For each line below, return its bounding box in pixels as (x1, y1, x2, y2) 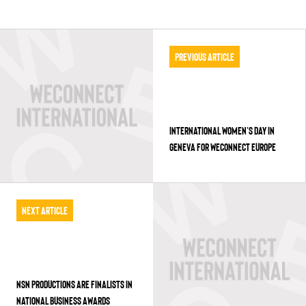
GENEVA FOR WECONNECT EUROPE (169, 140, 276, 153)
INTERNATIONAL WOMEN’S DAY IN (169, 124, 275, 137)
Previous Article (174, 50, 234, 63)
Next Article (22, 204, 68, 217)
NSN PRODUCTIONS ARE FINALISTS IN (16, 277, 133, 290)
